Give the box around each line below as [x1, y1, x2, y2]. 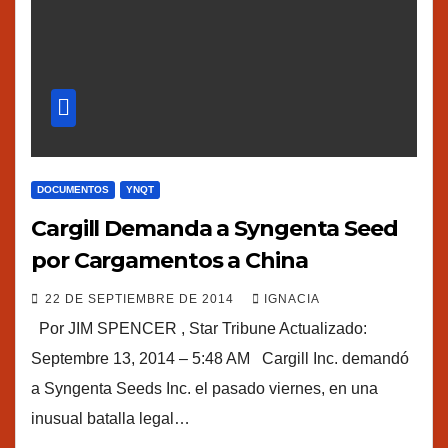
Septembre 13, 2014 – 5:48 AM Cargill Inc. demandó [31, 350, 409, 367]
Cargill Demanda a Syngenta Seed [31, 215, 398, 242]
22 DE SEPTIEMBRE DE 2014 [45, 292, 238, 306]
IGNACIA [264, 292, 320, 306]
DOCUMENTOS [37, 184, 109, 195]
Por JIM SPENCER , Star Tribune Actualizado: [31, 320, 367, 337]
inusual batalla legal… [31, 410, 190, 427]
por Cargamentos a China [31, 247, 308, 274]
